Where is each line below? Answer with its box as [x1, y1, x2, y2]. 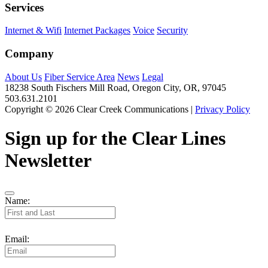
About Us [5, 71, 42, 82]
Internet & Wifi [5, 25, 62, 36]
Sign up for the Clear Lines [5, 127, 226, 150]
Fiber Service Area [44, 71, 115, 82]
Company [5, 47, 54, 60]
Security [157, 25, 188, 36]
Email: [5, 233, 29, 244]
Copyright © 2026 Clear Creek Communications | [5, 103, 195, 114]
